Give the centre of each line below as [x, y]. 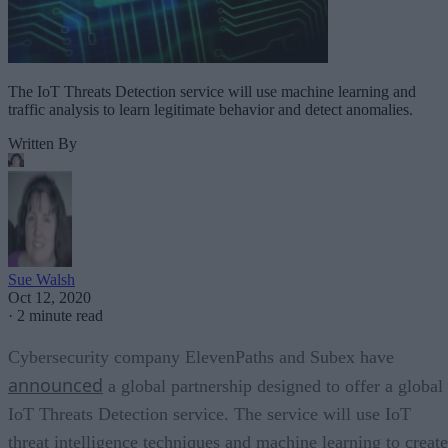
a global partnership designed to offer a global [273, 385]
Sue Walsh [41, 279]
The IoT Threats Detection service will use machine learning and [212, 91]
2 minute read [60, 315]
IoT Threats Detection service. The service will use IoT [209, 413]
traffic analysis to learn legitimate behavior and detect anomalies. [210, 109]
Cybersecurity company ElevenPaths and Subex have [201, 356]
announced [55, 384]
